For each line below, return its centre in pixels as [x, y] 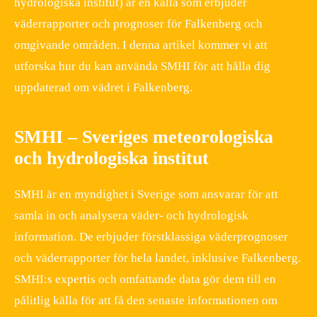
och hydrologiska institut [111, 158]
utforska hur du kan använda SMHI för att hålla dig [142, 66]
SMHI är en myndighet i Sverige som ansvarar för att [146, 194]
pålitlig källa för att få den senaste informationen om [146, 300]
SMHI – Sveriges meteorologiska [144, 137]
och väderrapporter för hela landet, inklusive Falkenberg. [157, 258]
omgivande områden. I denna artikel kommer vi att [141, 45]
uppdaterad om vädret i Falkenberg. [103, 87]
